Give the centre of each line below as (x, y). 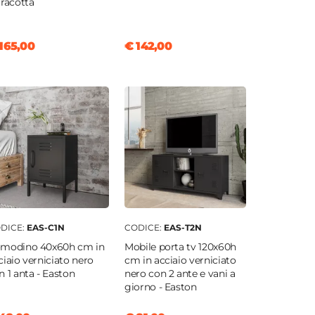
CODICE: (144, 228)
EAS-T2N (182, 228)
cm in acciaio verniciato (180, 261)
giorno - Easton (160, 287)
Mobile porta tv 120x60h (180, 247)
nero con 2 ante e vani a (180, 274)
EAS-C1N (45, 228)
